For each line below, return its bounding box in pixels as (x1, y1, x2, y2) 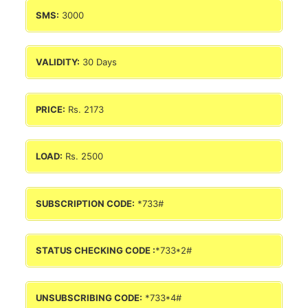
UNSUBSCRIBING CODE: (35, 291, 142, 303)
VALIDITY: (35, 56, 80, 67)
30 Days (79, 56, 117, 67)
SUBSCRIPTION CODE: (35, 197, 135, 209)
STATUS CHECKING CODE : (35, 245, 155, 256)
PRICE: (35, 103, 65, 115)
